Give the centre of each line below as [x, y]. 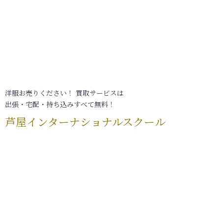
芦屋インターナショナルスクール [85, 122]
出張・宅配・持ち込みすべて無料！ [60, 104]
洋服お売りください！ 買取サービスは [64, 93]
